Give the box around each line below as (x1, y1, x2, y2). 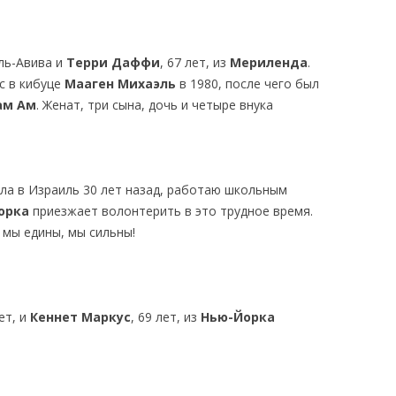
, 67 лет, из (159, 54, 230, 71)
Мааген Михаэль (64, 75, 176, 92)
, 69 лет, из (130, 308, 201, 325)
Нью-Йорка (200, 308, 275, 325)
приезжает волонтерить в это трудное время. (29, 202, 314, 219)
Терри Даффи (65, 54, 160, 71)
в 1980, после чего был (175, 75, 319, 92)
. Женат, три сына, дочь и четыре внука (35, 96, 273, 113)
